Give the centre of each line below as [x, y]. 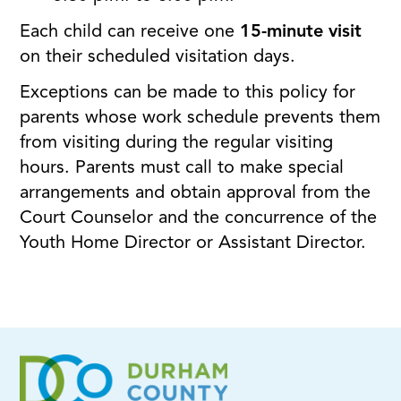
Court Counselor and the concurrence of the [199, 219]
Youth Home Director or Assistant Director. [196, 244]
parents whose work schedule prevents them [200, 119]
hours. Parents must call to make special [182, 169]
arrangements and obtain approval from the [196, 194]
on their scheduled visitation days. [158, 58]
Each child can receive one [130, 33]
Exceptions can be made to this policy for [188, 94]
